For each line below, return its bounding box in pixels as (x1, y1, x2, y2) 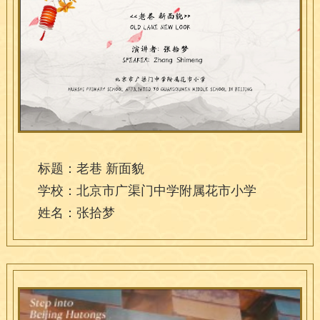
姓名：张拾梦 (37, 205, 115, 220)
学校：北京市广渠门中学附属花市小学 (37, 183, 256, 198)
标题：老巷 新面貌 (37, 161, 144, 176)
